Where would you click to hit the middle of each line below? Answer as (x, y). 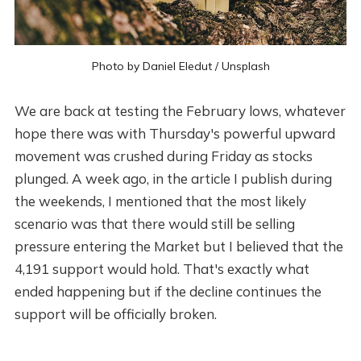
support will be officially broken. (115, 313)
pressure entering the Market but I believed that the (178, 246)
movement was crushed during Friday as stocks (163, 156)
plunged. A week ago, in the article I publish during (173, 178)
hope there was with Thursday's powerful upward (174, 133)
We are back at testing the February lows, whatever (180, 110)
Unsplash (245, 66)
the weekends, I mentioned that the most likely (160, 201)
